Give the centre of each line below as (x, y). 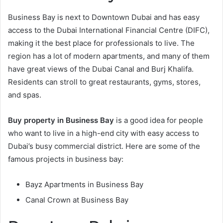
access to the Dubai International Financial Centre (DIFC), (109, 30)
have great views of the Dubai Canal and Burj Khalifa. (101, 69)
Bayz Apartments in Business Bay (84, 185)
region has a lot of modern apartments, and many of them (109, 56)
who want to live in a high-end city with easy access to (104, 133)
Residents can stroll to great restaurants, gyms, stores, (104, 82)
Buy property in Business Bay (61, 120)
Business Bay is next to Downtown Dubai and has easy (104, 17)
